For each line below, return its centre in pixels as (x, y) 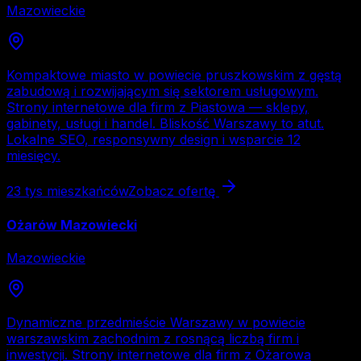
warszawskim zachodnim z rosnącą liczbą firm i (153, 338)
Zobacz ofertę (174, 191)
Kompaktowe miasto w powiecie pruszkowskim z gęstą (174, 75)
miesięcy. (33, 156)
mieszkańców (85, 191)
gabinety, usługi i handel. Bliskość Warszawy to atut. (165, 124)
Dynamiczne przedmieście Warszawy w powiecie (156, 322)
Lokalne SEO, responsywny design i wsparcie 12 (154, 140)
